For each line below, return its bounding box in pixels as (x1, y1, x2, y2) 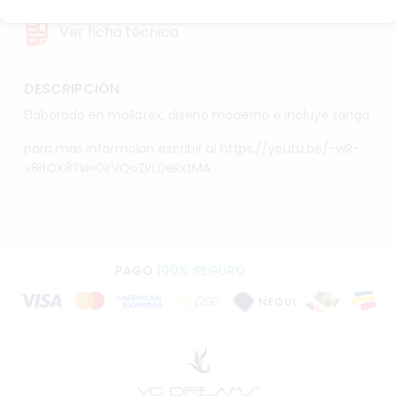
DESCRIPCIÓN (23, 79, 119, 100)
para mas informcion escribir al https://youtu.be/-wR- (23, 140, 360, 158)
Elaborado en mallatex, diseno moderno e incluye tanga (23, 106, 369, 125)
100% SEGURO (156, 262, 246, 280)
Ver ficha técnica (58, 22, 179, 43)
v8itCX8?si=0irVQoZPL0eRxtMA (23, 159, 210, 178)
